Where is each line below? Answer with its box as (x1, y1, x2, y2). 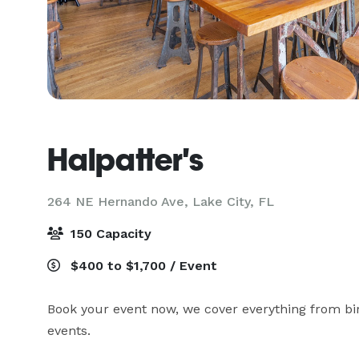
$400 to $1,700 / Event (67, 258, 217, 273)
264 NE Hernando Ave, (47, 194, 192, 209)
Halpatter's (47, 141, 204, 178)
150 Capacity (67, 226, 151, 241)
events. (47, 323, 95, 338)
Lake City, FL (192, 194, 274, 209)
